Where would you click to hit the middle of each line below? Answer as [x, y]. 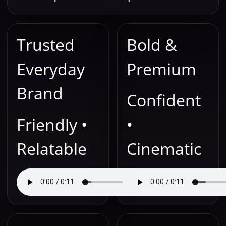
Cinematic [164, 149]
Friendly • [52, 125]
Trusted [46, 45]
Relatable [52, 149]
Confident [164, 100]
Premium [161, 69]
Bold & [152, 45]
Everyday [51, 69]
